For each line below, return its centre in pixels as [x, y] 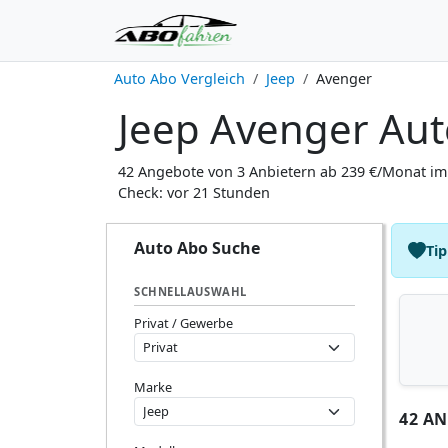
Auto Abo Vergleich [179, 78]
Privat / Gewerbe [183, 323]
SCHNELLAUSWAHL [190, 291]
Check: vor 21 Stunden [194, 192]
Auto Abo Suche [197, 248]
